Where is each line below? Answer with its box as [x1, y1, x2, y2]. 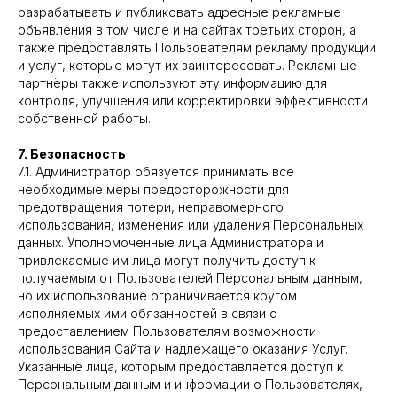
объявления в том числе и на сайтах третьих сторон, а [18, 22, 356, 37]
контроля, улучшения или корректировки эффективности [18, 93, 368, 108]
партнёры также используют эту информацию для [18, 75, 327, 90]
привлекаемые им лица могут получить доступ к [18, 253, 315, 268]
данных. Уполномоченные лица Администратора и [18, 235, 323, 250]
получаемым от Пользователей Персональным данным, [18, 270, 362, 285]
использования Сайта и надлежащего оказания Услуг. [18, 341, 348, 356]
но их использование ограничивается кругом [18, 288, 297, 303]
